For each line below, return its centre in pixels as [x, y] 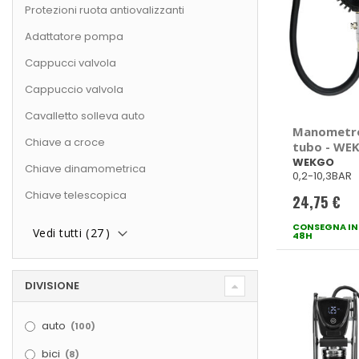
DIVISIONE [52, 286]
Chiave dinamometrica [85, 169]
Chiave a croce [65, 143]
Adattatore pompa [74, 37]
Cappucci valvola [71, 63]
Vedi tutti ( [61, 233]
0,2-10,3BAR [322, 176]
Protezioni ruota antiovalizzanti [105, 10]
